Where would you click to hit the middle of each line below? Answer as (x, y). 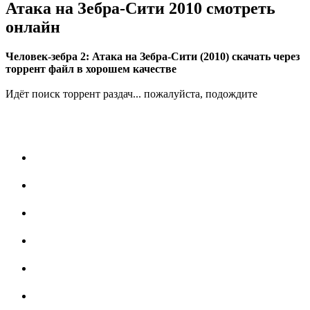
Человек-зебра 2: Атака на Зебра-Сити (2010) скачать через (153, 57)
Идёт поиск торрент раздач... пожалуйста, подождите (131, 94)
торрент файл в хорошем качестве (91, 69)
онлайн (33, 27)
